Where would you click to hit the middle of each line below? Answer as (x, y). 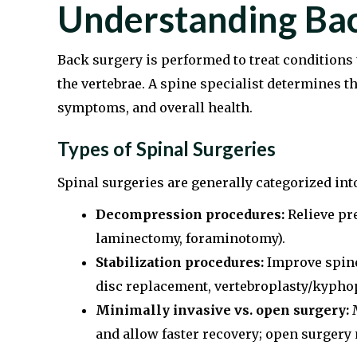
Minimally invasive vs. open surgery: (222, 310)
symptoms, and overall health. (155, 108)
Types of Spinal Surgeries (167, 149)
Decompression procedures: (190, 215)
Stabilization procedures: (180, 263)
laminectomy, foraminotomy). (190, 239)
